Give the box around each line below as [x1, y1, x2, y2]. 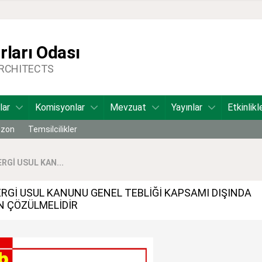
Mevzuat [110, 102, 146, 113]
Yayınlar [171, 102, 202, 113]
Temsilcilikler [28, 125, 77, 134]
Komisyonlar [35, 102, 85, 113]
